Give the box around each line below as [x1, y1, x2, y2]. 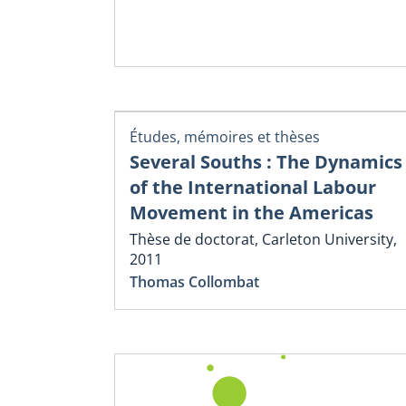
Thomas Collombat [130, 271, 259, 292]
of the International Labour [130, 175, 376, 200]
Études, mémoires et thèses [130, 127, 320, 148]
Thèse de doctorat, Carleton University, [130, 228, 397, 249]
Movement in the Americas [130, 200, 373, 226]
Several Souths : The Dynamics [130, 150, 402, 175]
